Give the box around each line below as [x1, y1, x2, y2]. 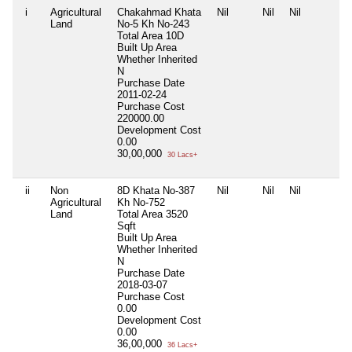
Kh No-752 [117, 196, 165, 209]
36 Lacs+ [165, 341, 197, 350]
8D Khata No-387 [117, 185, 195, 197]
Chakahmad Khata [117, 6, 201, 19]
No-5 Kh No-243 [117, 18, 189, 31]
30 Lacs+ [165, 151, 197, 159]
